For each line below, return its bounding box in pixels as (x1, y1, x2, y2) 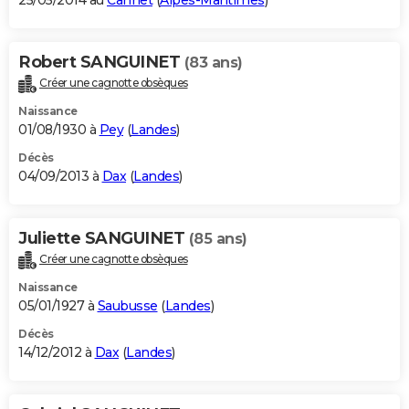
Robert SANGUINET (18, 52, 184, 73)
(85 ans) (188, 230, 247, 248)
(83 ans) (184, 54, 243, 72)
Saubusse (97, 297, 158, 314)
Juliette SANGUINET (18, 228, 189, 249)
